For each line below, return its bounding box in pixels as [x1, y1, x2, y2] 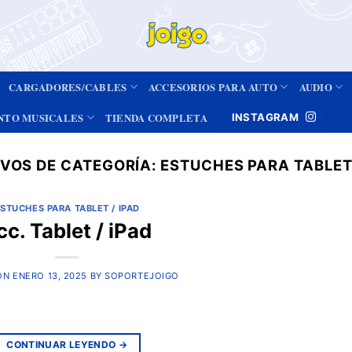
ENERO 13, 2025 [13, 269, 87, 281]
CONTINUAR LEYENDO [6, 338, 119, 350]
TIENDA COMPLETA [104, 110, 207, 125]
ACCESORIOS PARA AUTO [148, 79, 278, 94]
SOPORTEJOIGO [104, 269, 179, 281]
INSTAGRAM [231, 111, 299, 123]
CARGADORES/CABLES [9, 79, 127, 94]
